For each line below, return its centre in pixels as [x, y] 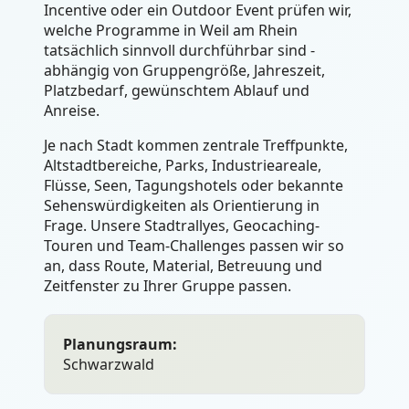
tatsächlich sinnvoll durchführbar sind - [179, 51]
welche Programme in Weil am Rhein [171, 31]
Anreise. [72, 111]
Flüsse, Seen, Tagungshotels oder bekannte [194, 186]
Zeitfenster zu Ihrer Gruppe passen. [168, 286]
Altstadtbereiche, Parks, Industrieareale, [183, 166]
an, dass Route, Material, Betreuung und [183, 266]
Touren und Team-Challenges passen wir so [194, 246]
